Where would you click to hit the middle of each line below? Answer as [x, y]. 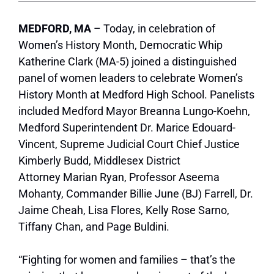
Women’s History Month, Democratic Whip [120, 45]
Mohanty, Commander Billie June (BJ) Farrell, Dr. [136, 194]
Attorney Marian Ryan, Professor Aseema [119, 177]
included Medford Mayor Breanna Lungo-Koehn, [134, 111]
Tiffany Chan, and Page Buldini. [95, 227]
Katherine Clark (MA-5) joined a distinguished [128, 62]
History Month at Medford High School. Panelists [136, 95]
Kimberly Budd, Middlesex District [99, 161]
